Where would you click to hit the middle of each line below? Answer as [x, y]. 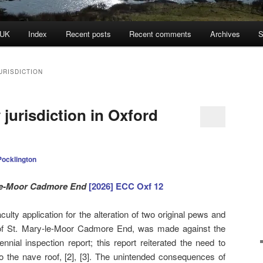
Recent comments [161, 34]
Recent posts [88, 34]
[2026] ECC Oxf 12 [126, 186]
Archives [225, 34]
